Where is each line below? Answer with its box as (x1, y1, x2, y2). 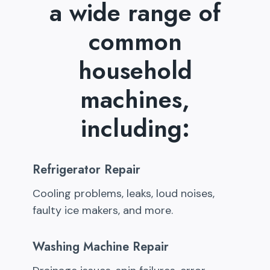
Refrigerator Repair (33, 161, 140, 179)
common (88, 24, 182, 60)
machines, (80, 82, 190, 118)
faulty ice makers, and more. (33, 203, 173, 218)
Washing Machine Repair (33, 238, 169, 256)
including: (80, 111, 190, 146)
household (78, 53, 192, 89)
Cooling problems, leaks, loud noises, (33, 186, 215, 201)
